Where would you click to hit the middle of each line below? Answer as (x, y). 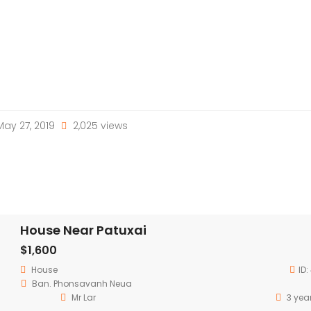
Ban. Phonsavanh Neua (82, 283)
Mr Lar (83, 297)
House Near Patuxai (83, 230)
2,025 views (99, 125)
